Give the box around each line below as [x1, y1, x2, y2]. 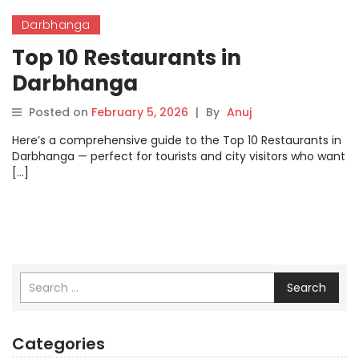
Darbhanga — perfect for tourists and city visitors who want [12, 148, 345, 164]
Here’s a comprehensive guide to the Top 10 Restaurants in [12, 132, 341, 148]
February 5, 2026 [91, 104, 188, 120]
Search [287, 280, 326, 296]
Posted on [29, 104, 91, 120]
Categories [12, 333, 105, 355]
